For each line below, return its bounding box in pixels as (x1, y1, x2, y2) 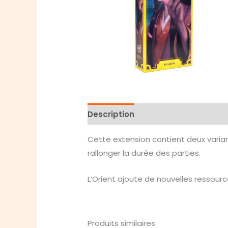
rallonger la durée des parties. (88, 148, 201, 159)
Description (88, 108, 135, 120)
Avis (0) (144, 108, 177, 120)
